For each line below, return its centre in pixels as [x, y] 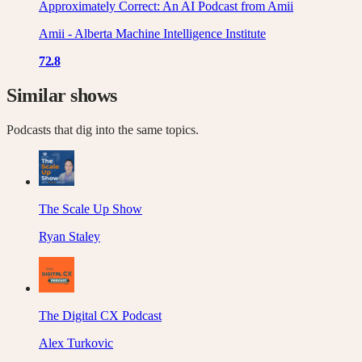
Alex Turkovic [76, 343]
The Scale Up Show [90, 208]
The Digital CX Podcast [100, 315]
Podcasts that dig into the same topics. [103, 129]
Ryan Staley [69, 236]
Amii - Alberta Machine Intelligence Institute [152, 34]
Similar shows [62, 95]
